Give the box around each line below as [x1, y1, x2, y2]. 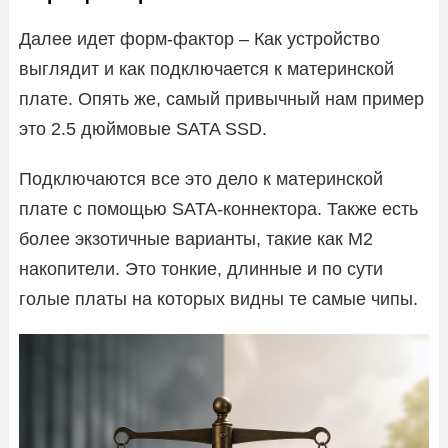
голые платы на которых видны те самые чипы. [19, 288, 418, 309]
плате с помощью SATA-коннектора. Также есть [19, 198, 418, 219]
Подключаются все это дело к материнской [19, 168, 383, 189]
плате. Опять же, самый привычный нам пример [19, 88, 424, 109]
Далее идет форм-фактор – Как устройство [19, 28, 380, 49]
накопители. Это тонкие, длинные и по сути [19, 258, 383, 279]
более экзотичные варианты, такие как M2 [19, 228, 373, 249]
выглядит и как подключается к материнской [19, 58, 394, 79]
